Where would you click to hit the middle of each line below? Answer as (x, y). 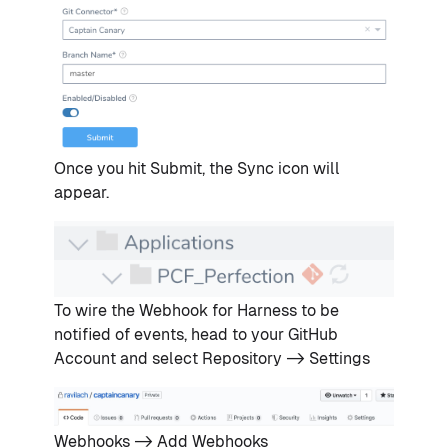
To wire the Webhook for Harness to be (196, 311)
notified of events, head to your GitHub (196, 335)
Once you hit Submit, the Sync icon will (197, 169)
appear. (81, 193)
